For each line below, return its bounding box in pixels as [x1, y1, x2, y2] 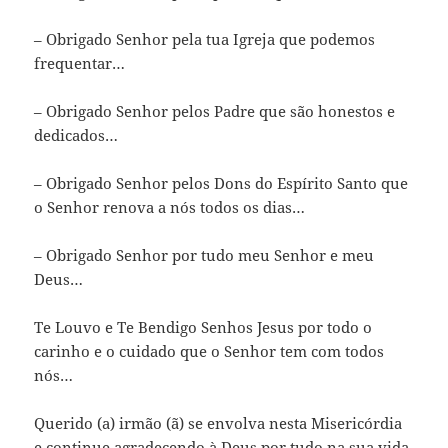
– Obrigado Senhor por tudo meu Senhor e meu [34, 244, 375, 265]
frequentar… [34, 52, 126, 73]
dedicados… [34, 124, 119, 145]
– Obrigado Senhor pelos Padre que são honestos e [34, 100, 396, 121]
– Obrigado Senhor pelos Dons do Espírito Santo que [34, 172, 409, 193]
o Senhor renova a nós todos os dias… [34, 196, 306, 217]
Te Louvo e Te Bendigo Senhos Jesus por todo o [34, 316, 373, 337]
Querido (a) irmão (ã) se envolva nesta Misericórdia [34, 412, 403, 433]
